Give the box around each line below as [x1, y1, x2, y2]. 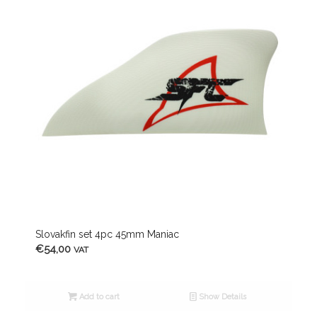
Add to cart [76, 292, 120, 302]
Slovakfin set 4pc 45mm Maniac [35, 229, 179, 241]
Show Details [197, 292, 247, 302]
